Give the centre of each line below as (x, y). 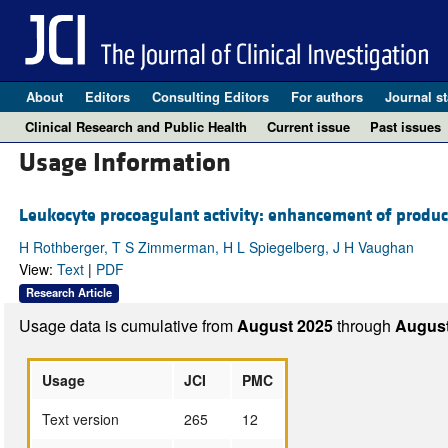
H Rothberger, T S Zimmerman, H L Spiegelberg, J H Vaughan (216, 247)
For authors (326, 96)
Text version (80, 418)
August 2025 (286, 325)
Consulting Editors (210, 96)
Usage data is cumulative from (127, 325)
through (365, 325)
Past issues (405, 126)
